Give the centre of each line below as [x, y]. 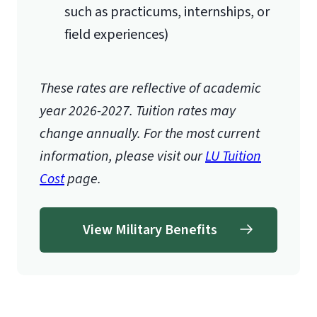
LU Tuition [233, 156]
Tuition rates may [186, 111]
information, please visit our [122, 156]
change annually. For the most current [150, 133]
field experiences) [116, 34]
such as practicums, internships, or [167, 12]
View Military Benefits [150, 230]
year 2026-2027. [86, 111]
